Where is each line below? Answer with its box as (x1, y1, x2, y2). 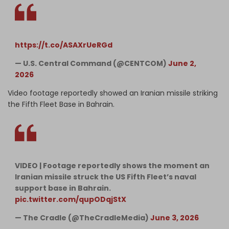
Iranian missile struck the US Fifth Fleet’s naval (15, 171, 196, 182)
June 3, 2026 (150, 212, 199, 223)
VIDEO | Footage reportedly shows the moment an (15, 160, 210, 171)
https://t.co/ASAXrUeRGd (15, 39, 112, 50)
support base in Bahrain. (15, 182, 111, 193)
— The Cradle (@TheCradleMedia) (15, 212, 150, 223)
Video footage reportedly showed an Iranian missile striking (8, 87, 218, 98)
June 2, (168, 58, 196, 68)
